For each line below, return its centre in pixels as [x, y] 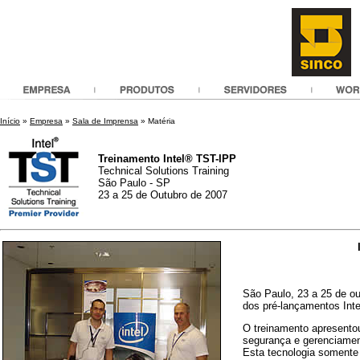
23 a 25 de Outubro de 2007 [163, 195]
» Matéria [157, 121]
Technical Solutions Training [164, 171]
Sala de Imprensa [105, 121]
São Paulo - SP [134, 183]
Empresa [46, 121]
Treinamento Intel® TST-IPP [167, 159]
